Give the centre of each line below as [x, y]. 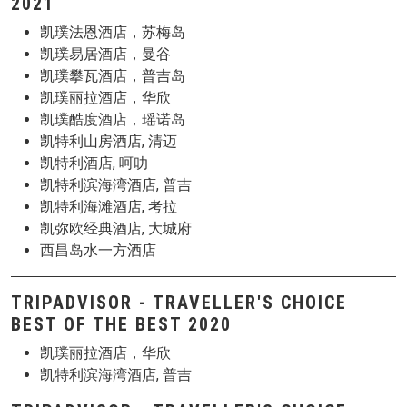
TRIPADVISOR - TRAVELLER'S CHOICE [179, 303]
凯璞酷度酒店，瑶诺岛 [113, 119]
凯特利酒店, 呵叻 [94, 163]
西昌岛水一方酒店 [98, 250]
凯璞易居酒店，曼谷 [105, 54]
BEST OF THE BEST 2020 [121, 324]
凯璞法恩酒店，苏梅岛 [113, 32]
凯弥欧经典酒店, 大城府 [116, 228]
